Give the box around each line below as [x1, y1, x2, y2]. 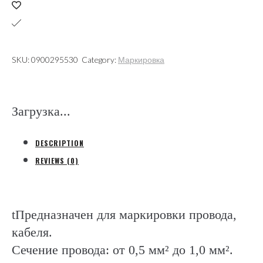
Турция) [11, 14, 55, 29]
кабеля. [12, 225, 52, 240]
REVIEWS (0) [35, 156, 79, 166]
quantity [11, 31, 53, 46]
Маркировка [118, 55, 164, 65]
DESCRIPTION [35, 138, 84, 149]
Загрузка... [12, 104, 70, 119]
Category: [82, 55, 118, 65]
